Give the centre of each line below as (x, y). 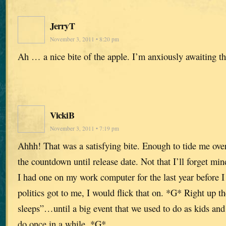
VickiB (62, 115)
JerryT (62, 26)
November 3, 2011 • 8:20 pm (84, 39)
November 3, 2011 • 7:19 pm (84, 129)
